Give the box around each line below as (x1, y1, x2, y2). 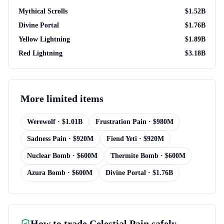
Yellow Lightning (18, 35, 70, 43)
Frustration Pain (95, 118, 146, 125)
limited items (46, 93, 103, 104)
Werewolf (27, 118, 55, 125)
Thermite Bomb (110, 152, 158, 159)
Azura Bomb (27, 169, 65, 176)
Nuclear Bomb (27, 152, 70, 159)
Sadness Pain (27, 135, 66, 142)
